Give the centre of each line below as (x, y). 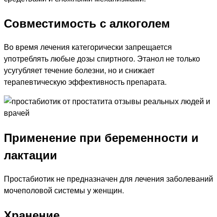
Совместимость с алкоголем (87, 23)
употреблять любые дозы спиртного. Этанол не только (102, 58)
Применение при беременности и (101, 137)
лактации (31, 154)
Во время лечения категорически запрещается (88, 46)
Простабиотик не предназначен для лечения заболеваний (108, 178)
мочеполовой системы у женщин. (64, 190)
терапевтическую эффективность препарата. (85, 81)
